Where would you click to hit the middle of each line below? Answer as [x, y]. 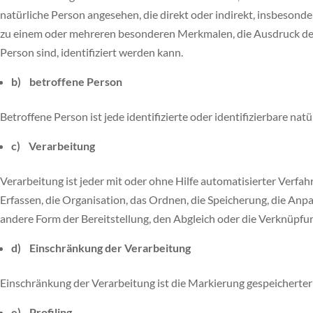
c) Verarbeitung [53, 146]
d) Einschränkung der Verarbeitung [101, 248]
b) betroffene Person [67, 81]
